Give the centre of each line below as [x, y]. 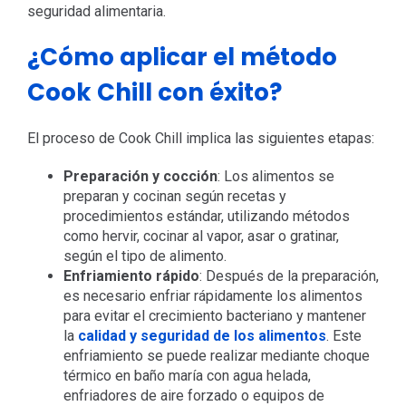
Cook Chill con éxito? [154, 92]
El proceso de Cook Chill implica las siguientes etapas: [200, 138]
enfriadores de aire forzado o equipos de [193, 395]
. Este [343, 335]
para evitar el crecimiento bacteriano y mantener [214, 315]
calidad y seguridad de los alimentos [202, 335]
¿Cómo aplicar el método [182, 57]
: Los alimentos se [275, 176]
